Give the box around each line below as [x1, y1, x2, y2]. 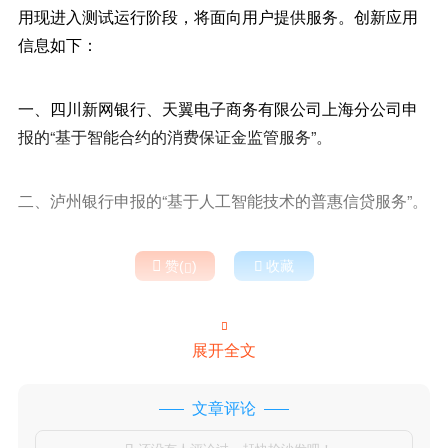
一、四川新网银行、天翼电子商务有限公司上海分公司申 [17, 97, 418, 120]
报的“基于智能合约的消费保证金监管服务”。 [17, 125, 332, 148]
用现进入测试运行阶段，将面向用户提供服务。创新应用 [17, 5, 418, 28]
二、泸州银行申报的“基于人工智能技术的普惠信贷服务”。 [17, 189, 428, 212]
